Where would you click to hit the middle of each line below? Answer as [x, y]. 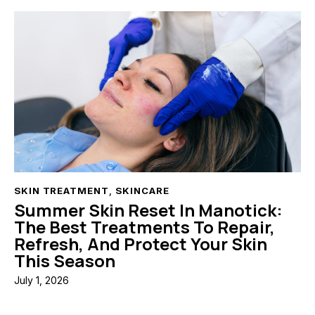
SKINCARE [142, 191]
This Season [65, 260]
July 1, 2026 [41, 281]
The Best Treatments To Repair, [144, 226]
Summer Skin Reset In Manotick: [148, 210]
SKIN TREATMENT [62, 191]
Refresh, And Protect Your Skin [141, 243]
